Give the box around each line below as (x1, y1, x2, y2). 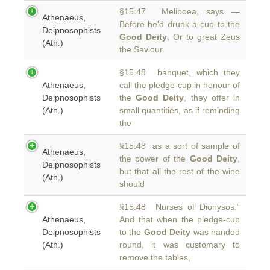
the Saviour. (119, 45, 165, 54)
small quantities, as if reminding (119, 105, 240, 115)
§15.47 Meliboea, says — (119, 7, 240, 16)
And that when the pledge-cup (119, 215, 240, 224)
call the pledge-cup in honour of (119, 80, 240, 90)
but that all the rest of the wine (119, 166, 240, 176)
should (119, 179, 145, 189)
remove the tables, (119, 253, 190, 262)
